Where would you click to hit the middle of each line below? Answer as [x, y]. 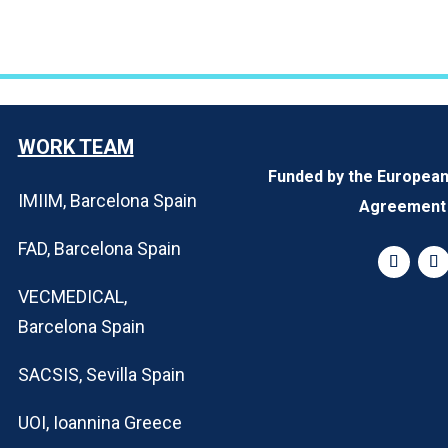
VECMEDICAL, [72, 296]
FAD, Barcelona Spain [99, 248]
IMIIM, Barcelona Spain [107, 200]
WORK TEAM [75, 146]
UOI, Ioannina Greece [99, 422]
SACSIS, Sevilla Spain [101, 374]
